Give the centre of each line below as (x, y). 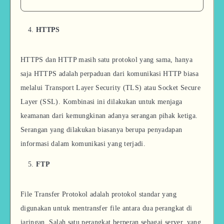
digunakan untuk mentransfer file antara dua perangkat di (106, 208)
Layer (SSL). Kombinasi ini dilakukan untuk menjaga (101, 102)
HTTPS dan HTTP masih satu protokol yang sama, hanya (106, 60)
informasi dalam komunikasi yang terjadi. (83, 144)
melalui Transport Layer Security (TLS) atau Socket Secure (110, 88)
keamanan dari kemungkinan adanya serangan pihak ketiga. (109, 116)
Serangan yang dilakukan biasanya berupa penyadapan (101, 130)
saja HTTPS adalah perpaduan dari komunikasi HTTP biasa (109, 74)
